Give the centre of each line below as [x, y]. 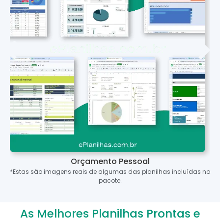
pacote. [110, 181]
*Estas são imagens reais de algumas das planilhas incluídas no [110, 172]
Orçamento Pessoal [110, 162]
